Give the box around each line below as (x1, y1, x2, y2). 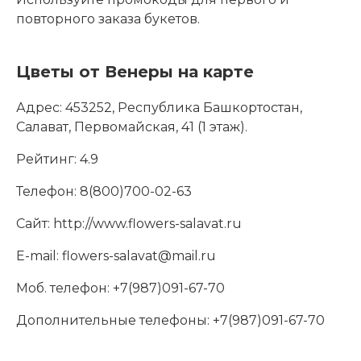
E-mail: (16, 248, 59, 263)
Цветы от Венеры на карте (16, 62, 254, 81)
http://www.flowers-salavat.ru (50, 216, 242, 231)
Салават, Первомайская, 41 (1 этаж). (16, 119, 247, 135)
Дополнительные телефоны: (16, 313, 210, 328)
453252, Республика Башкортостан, (65, 100, 302, 115)
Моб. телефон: (16, 280, 110, 296)
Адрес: (16, 100, 65, 115)
